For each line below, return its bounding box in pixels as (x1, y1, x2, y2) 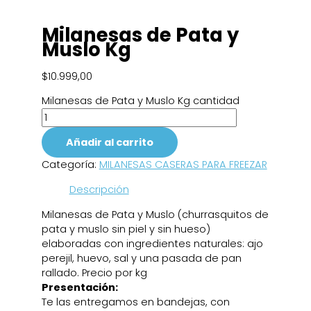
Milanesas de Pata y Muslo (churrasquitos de (41, 207, 269, 221)
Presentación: (41, 280, 118, 294)
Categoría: (41, 158, 99, 172)
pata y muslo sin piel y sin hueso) (41, 221, 210, 236)
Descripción (69, 183, 129, 197)
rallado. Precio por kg (41, 265, 147, 280)
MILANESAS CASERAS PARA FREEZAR (99, 158, 267, 172)
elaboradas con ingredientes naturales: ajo (41, 236, 263, 251)
